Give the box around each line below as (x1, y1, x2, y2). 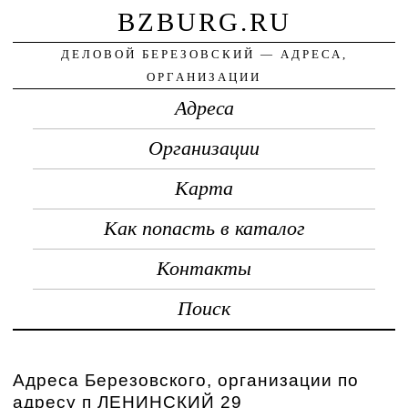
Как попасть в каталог (103, 217, 305, 240)
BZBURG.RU (117, 6, 291, 36)
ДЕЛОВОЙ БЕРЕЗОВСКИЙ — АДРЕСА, (60, 46, 348, 61)
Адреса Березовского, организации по (13, 370, 360, 390)
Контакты (157, 257, 251, 280)
